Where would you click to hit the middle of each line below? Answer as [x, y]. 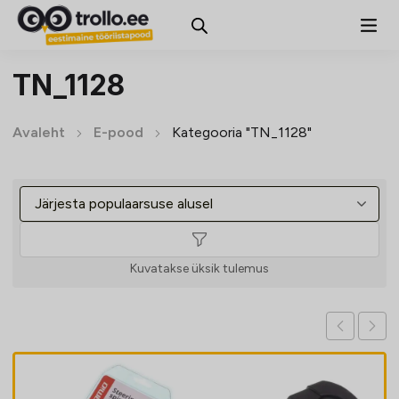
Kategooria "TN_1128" [242, 132]
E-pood [118, 132]
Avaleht [39, 132]
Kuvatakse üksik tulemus [199, 269]
